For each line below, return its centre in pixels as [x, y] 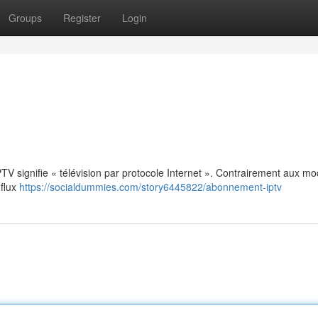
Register [82, 18]
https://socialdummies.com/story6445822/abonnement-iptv [150, 187]
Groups [25, 18]
